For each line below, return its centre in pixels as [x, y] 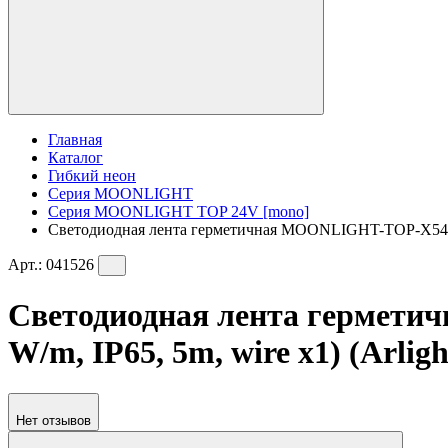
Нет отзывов [53, 420]
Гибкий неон [92, 175]
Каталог [75, 157]
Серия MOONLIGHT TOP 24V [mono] [178, 211]
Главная [75, 139]
